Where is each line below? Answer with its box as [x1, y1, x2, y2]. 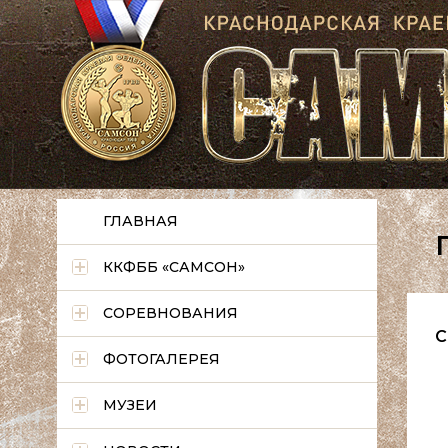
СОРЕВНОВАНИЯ [103, 304, 238, 322]
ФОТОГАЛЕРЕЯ [103, 350, 220, 368]
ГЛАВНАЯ [103, 212, 178, 230]
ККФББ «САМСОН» [103, 258, 245, 276]
